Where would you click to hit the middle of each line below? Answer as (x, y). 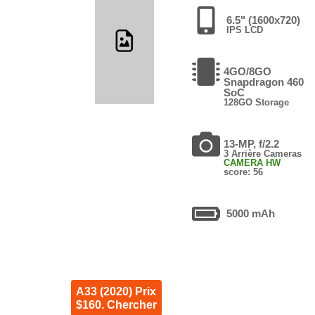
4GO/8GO (248, 71)
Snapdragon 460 (264, 82)
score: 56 (244, 172)
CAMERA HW (252, 162)
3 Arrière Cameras (263, 153)
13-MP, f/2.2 (252, 143)
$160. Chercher (116, 304)
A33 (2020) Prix (116, 291)
